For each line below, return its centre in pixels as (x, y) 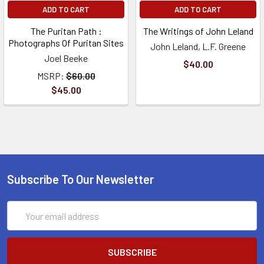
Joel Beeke (66, 58)
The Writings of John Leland (198, 31)
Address (23, 222)
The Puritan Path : (66, 31)
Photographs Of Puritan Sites (66, 43)
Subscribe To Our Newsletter (80, 179)
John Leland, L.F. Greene (198, 46)
